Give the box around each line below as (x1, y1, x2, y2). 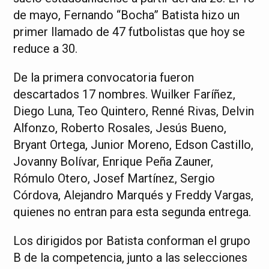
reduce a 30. (13, 41, 78, 56)
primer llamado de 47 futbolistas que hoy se (13, 24, 246, 39)
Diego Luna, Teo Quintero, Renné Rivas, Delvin (13, 103, 255, 118)
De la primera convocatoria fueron (13, 70, 195, 85)
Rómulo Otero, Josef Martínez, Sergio (13, 171, 216, 186)
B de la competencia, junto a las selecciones (13, 250, 248, 265)
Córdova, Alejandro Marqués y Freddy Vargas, (13, 187, 254, 202)
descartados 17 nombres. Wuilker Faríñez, (13, 86, 236, 101)
